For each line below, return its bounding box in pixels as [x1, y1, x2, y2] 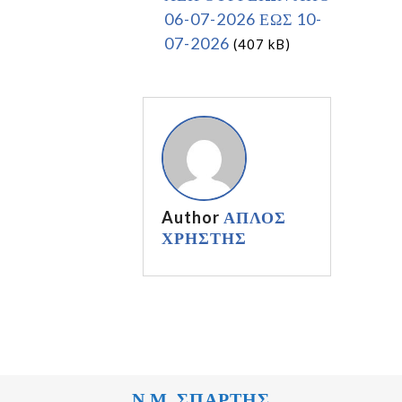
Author [162, 206, 220, 227]
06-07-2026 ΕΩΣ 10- [164, 8, 322, 29]
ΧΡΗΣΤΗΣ [162, 227, 247, 248]
